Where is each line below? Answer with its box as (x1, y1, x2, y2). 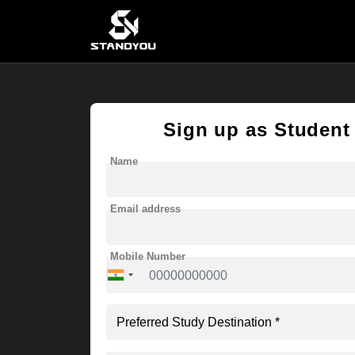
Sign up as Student (162, 119, 351, 140)
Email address (110, 203, 181, 215)
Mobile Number (110, 250, 185, 262)
